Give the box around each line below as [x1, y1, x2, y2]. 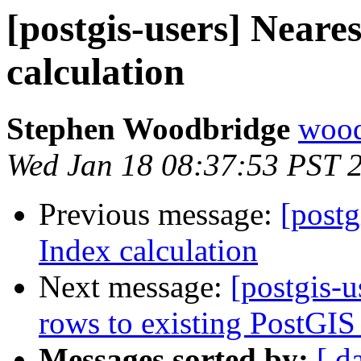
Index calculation [39, 233, 258, 268]
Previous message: [39, 197, 280, 232]
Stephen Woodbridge [6, 111, 290, 147]
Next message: [39, 269, 230, 305]
